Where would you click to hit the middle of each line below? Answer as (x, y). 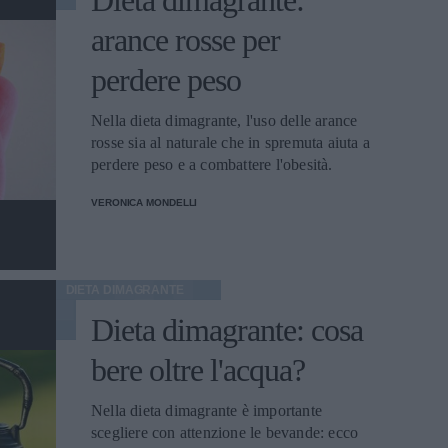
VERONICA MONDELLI (144, 202)
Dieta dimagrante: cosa (227, 330)
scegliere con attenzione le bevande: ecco (225, 432)
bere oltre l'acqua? (198, 370)
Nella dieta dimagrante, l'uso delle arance (224, 120)
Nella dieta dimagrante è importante (206, 410)
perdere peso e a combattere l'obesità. (212, 164)
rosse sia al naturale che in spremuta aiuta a (230, 142)
